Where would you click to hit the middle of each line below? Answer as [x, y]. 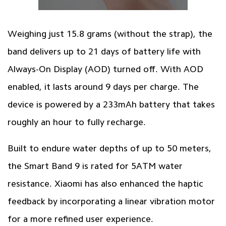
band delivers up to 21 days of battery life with [104, 51]
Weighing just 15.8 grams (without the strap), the [110, 34]
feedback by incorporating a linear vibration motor [111, 201]
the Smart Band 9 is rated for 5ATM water [95, 166]
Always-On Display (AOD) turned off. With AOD [105, 69]
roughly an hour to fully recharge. [76, 122]
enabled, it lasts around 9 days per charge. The [103, 87]
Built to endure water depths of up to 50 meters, [109, 148]
